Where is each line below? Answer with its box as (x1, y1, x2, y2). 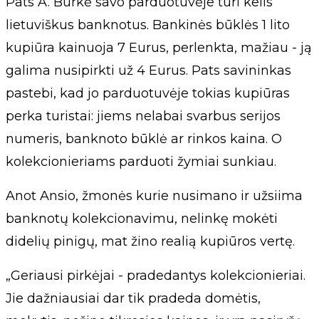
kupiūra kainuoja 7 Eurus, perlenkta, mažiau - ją (6, 40, 312, 56)
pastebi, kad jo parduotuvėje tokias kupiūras (6, 85, 290, 102)
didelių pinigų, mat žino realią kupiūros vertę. (6, 234, 295, 250)
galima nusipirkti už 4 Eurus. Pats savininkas (6, 63, 291, 79)
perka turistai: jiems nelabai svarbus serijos (6, 108, 281, 125)
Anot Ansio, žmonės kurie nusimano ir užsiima (6, 188, 303, 204)
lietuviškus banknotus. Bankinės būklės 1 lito (6, 17, 290, 33)
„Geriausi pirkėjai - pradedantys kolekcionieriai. (6, 268, 305, 284)
